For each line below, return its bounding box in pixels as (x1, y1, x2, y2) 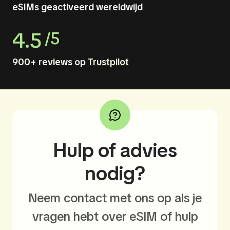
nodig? (85, 161, 145, 186)
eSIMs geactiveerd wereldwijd (12, 1, 143, 13)
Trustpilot (88, 56, 129, 68)
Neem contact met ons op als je (28, 190, 202, 206)
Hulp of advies (53, 138, 177, 163)
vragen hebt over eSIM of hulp (32, 208, 198, 224)
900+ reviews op (12, 56, 88, 68)
